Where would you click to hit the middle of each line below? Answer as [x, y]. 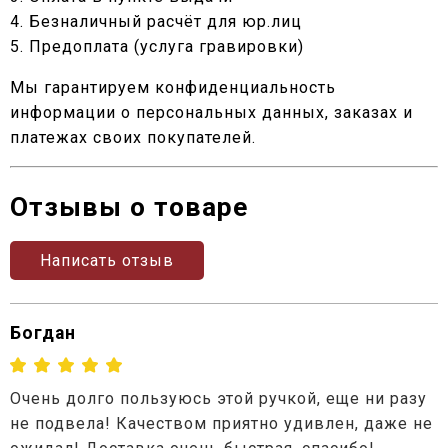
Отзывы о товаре [129, 206]
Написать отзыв [107, 260]
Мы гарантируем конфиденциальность [173, 87]
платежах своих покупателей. [133, 137]
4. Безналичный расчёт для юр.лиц [156, 21]
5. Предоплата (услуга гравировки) [157, 46]
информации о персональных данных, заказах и [211, 112]
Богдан [43, 332]
